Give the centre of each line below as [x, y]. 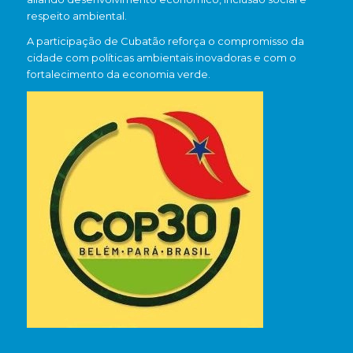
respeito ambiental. [76, 16]
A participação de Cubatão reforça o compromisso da [165, 41]
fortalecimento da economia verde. [118, 74]
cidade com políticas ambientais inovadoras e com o [161, 58]
